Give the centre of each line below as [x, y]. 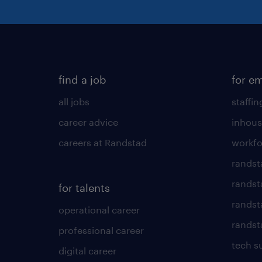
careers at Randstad [103, 142]
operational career [99, 209]
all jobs [74, 101]
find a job [82, 79]
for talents [84, 187]
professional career [101, 230]
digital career [87, 250]
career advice [88, 122]
